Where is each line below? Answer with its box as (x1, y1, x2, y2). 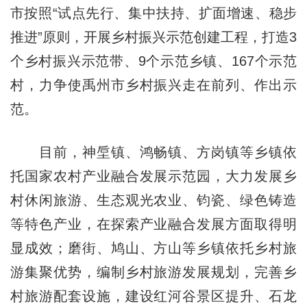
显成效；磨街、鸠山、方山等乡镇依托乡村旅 (10, 240, 297, 256)
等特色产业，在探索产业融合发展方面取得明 (10, 216, 297, 232)
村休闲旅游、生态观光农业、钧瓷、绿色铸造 (10, 192, 297, 208)
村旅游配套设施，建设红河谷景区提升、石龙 (10, 288, 297, 304)
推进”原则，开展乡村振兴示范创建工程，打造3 (10, 29, 297, 45)
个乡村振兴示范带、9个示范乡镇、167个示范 (10, 53, 297, 69)
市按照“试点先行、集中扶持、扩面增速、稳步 (10, 5, 297, 21)
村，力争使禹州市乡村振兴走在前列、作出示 (10, 77, 297, 93)
